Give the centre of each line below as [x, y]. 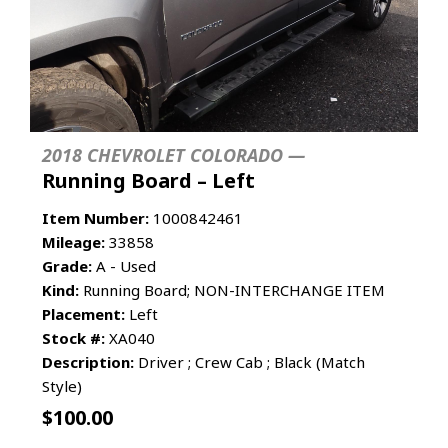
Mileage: [73, 242]
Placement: [83, 314]
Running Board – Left [148, 181]
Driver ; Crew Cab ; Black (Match [249, 362]
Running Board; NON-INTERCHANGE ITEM [232, 290]
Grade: [67, 266]
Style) [62, 386]
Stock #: [73, 338]
